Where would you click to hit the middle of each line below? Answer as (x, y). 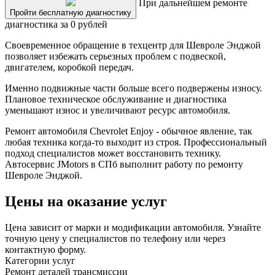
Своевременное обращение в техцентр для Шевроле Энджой (133, 45)
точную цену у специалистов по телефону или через (115, 239)
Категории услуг (40, 261)
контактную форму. (45, 250)
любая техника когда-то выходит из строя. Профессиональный (136, 142)
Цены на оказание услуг (86, 202)
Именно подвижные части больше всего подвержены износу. (134, 88)
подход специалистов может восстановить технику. (113, 153)
